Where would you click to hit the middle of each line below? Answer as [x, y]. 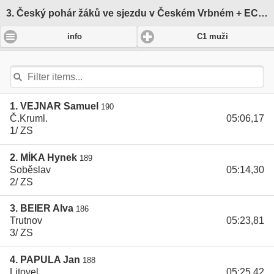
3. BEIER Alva [42, 209]
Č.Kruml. [29, 119]
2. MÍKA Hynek [43, 157]
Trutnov [26, 221]
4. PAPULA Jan [45, 259]
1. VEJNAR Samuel [54, 106]
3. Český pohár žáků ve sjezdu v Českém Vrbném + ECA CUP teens [263, 13]
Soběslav [30, 169]
